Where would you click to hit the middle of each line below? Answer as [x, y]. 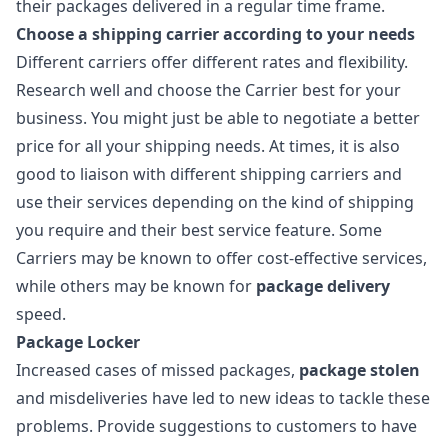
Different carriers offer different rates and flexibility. [212, 62]
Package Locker [78, 342]
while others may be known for [136, 286]
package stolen [359, 370]
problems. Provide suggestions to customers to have [216, 426]
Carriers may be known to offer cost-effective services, [221, 258]
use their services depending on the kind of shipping [215, 202]
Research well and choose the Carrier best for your [208, 90]
